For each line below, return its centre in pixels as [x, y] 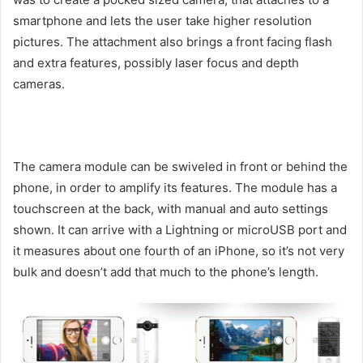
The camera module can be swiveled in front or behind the [180, 167]
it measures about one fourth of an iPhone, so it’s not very [179, 251]
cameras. [39, 84]
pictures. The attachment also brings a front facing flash [173, 42]
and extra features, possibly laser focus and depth [156, 63]
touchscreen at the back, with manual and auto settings [171, 209]
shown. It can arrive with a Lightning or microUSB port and [180, 230]
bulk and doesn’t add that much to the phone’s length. [166, 272]
